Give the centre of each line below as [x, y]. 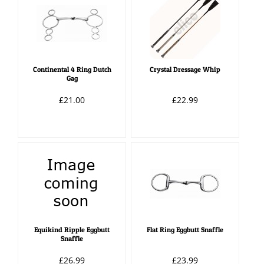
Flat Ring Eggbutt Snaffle [185, 230]
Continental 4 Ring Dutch [72, 69]
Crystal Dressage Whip [185, 69]
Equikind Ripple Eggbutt [72, 230]
